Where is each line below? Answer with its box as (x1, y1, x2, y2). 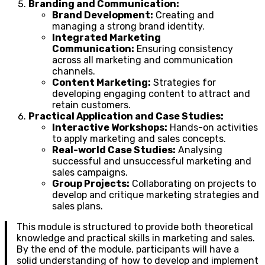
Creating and (153, 9, 214, 21)
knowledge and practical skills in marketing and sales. (17, 232, 255, 244)
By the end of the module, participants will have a (17, 243, 239, 255)
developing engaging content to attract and (52, 88, 250, 99)
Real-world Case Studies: (52, 144, 176, 156)
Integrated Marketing (52, 31, 161, 43)
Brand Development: (52, 9, 153, 21)
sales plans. (52, 200, 103, 212)
